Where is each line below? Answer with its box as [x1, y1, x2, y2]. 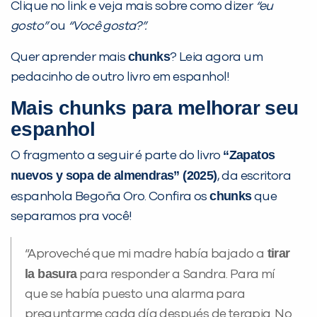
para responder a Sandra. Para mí [76, 268, 275, 282]
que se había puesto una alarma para [25, 288, 245, 301]
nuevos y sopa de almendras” [11, 168, 180, 183]
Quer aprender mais [11, 51, 128, 64]
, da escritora [217, 170, 292, 183]
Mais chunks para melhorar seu [11, 97, 299, 120]
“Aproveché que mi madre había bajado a [25, 248, 265, 261]
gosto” [11, 20, 48, 33]
